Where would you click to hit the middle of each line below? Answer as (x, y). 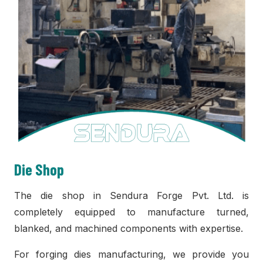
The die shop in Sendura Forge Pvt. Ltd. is (131, 195)
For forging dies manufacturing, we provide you (131, 254)
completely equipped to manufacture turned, (131, 212)
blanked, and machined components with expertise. (129, 228)
